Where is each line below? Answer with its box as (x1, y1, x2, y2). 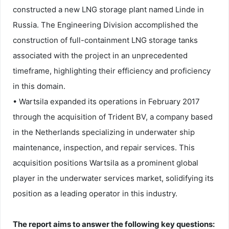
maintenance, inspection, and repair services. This (13, 142, 195, 152)
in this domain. (13, 81, 65, 91)
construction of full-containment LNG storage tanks (13, 35, 198, 45)
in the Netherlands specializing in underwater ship (13, 127, 195, 137)
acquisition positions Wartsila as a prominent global (13, 157, 198, 168)
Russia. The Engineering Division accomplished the (13, 19, 198, 30)
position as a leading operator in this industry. (13, 188, 177, 198)
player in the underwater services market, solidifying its (13, 173, 214, 183)
